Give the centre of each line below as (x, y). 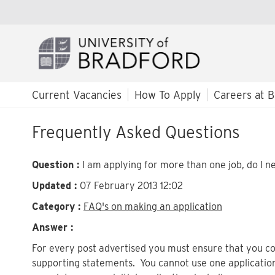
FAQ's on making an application (153, 206)
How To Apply (168, 95)
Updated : (56, 185)
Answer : (52, 227)
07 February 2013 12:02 (131, 185)
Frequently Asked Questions (136, 132)
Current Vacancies (77, 95)
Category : (58, 206)
